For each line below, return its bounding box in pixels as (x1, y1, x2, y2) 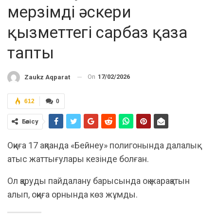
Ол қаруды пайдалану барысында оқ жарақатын (7, 175, 190, 186)
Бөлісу (22, 117, 38, 125)
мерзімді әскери (7, 2, 131, 22)
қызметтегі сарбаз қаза (7, 23, 187, 42)
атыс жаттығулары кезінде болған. (7, 153, 149, 164)
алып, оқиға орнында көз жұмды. (7, 189, 138, 200)
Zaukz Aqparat (24, 73, 70, 81)
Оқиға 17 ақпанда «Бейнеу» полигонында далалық (7, 140, 197, 150)
